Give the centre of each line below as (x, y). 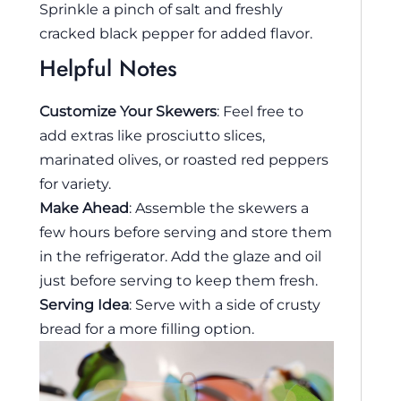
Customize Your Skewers (128, 111)
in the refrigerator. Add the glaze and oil (180, 256)
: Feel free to (260, 111)
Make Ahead (84, 208)
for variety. (75, 184)
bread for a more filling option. (147, 329)
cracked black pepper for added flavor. (176, 34)
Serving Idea (84, 305)
